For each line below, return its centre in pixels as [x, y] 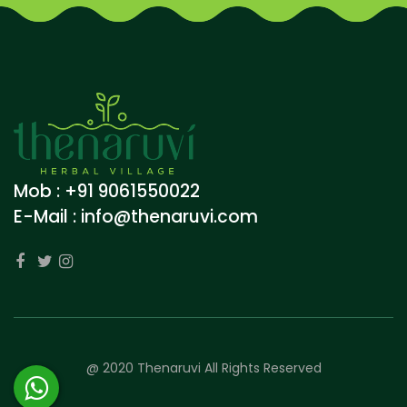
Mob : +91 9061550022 [107, 191]
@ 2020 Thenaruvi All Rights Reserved [203, 367]
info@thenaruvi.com [169, 216]
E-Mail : [47, 216]
